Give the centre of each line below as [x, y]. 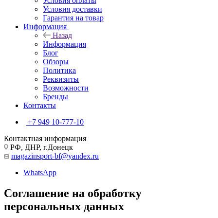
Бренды [55, 96]
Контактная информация [45, 138]
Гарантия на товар [73, 18]
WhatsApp [40, 172]
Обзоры [56, 61]
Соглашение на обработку [73, 193]
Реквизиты [61, 79]
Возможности [66, 88]
